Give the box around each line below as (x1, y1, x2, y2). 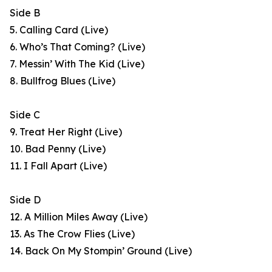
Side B (10, 7, 40, 19)
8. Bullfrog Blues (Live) (10, 75, 115, 87)
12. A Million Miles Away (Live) (10, 211, 148, 223)
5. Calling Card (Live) (10, 24, 108, 36)
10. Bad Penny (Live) (10, 143, 106, 155)
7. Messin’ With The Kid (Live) (10, 58, 144, 70)
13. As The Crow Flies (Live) (10, 228, 135, 240)
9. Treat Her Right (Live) (10, 126, 122, 138)
